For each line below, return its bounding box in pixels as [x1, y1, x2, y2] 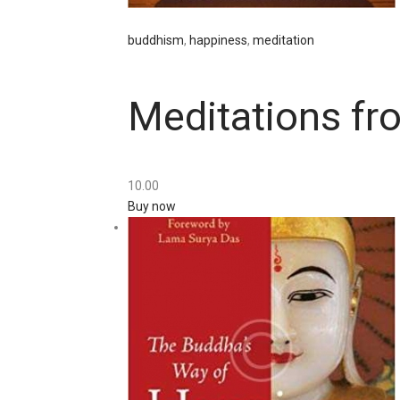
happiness [189, 33, 247, 48]
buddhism [128, 33, 184, 48]
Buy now [128, 199, 176, 214]
